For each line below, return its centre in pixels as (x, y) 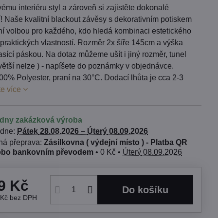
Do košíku (149, 190)
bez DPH (24, 198)
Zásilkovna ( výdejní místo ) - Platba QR (116, 142)
